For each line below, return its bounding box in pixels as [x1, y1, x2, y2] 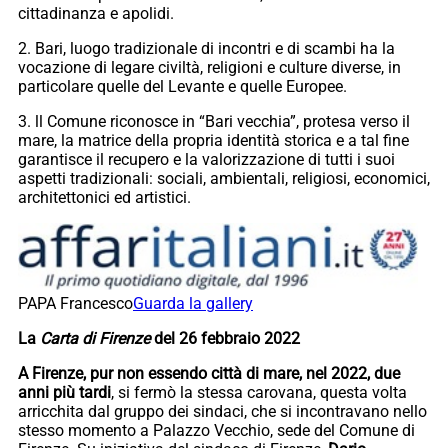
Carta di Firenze [40, 329, 154, 349]
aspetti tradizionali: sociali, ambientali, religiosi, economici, [18, 169, 430, 189]
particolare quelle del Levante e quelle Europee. [18, 77, 347, 97]
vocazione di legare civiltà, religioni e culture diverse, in [18, 58, 401, 78]
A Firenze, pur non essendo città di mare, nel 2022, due [18, 364, 400, 384]
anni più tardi [18, 383, 111, 403]
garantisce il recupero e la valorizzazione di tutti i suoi [18, 150, 395, 170]
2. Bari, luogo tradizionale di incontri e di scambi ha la [18, 39, 395, 59]
